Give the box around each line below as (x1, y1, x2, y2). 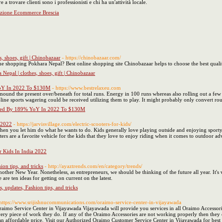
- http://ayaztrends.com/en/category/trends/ (45, 163, 142, 169)
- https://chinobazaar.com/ (62, 55, 121, 60)
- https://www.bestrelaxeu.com (52, 85, 121, 91)
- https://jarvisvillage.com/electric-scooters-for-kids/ (13, 121, 131, 127)
